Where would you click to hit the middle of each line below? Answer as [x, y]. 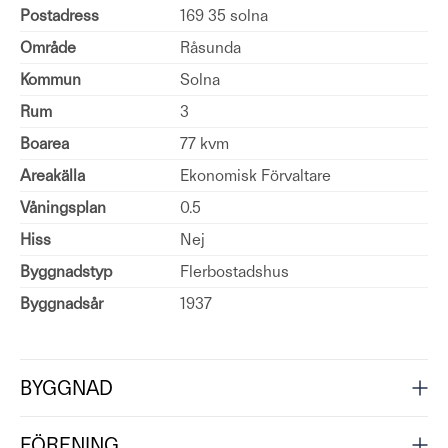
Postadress [59, 15]
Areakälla [52, 175]
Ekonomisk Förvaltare [255, 175]
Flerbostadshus [234, 271]
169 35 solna [224, 15]
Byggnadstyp [66, 271]
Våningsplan [63, 207]
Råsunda [210, 47]
